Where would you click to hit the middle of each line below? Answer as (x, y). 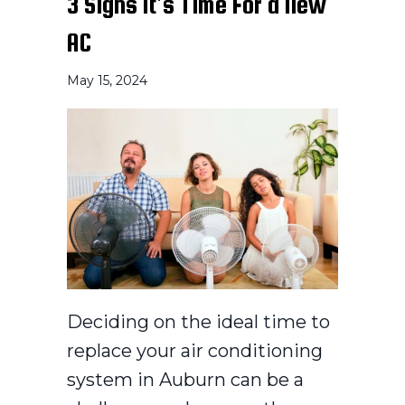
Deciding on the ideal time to (198, 321)
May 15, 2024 (107, 80)
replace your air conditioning (195, 350)
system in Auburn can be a (185, 379)
